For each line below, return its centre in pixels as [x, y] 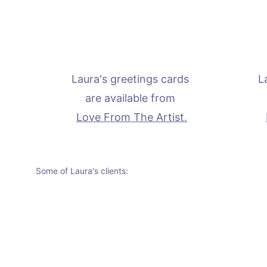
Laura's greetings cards [131, 79]
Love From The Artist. [131, 117]
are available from [131, 98]
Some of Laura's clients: [82, 171]
